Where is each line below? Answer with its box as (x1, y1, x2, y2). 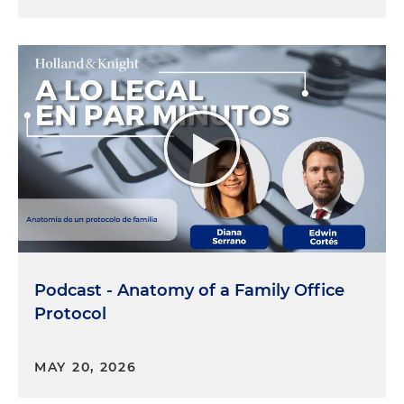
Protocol (34, 303, 106, 324)
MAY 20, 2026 (34, 358, 137, 375)
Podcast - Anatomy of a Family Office (34, 280, 344, 300)
